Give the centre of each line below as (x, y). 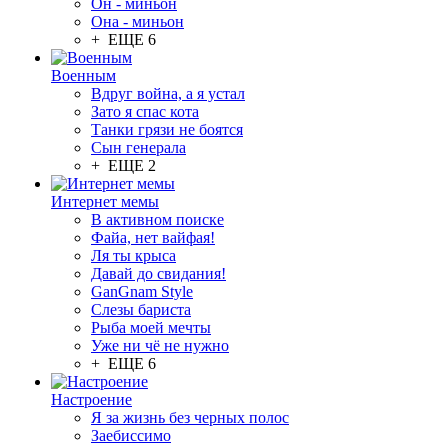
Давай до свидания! (158, 273)
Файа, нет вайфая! (153, 237)
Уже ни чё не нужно (160, 345)
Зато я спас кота (145, 111)
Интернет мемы (105, 201)
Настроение (91, 399)
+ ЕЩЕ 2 (123, 165)
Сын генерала (138, 147)
